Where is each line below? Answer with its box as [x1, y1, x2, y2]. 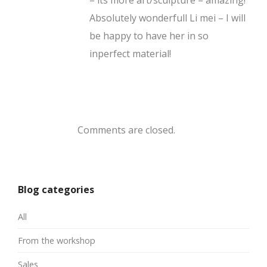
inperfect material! [89, 46, 171, 60]
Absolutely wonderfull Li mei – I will [89, 11, 246, 24]
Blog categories [18, 182, 94, 196]
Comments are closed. [77, 123, 175, 136]
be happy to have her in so [89, 29, 209, 42]
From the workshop [18, 234, 95, 246]
